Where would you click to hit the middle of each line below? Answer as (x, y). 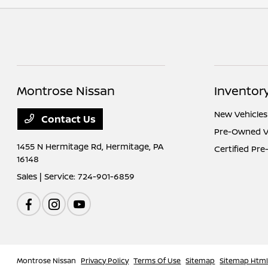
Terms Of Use (157, 261)
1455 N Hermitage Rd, (62, 146)
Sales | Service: (48, 176)
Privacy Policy (105, 261)
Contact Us (68, 119)
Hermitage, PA (135, 146)
